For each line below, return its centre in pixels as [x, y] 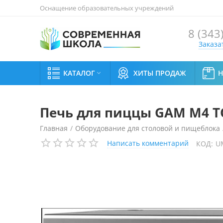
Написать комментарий [148, 143]
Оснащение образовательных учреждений [107, 8]
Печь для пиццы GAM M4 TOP [91, 145]
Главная [54, 128]
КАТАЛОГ [79, 73]
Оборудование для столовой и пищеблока [148, 128]
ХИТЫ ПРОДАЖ [160, 73]
